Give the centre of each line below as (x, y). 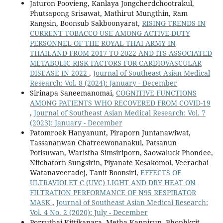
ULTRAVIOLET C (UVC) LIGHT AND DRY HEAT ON (112, 183)
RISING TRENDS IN (173, 23)
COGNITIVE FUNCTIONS (156, 93)
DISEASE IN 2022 (59, 73)
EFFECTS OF (161, 173)
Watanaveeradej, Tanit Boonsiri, (85, 173)
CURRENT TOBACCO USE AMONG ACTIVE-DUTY (110, 33)
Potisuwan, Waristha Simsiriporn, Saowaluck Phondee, (121, 153)
